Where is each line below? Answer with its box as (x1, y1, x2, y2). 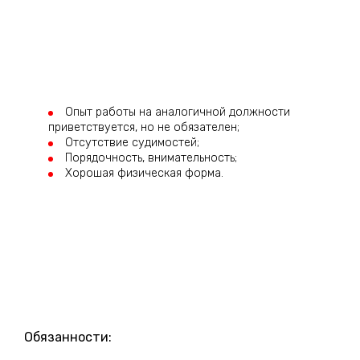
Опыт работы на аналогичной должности (65, 104, 290, 119)
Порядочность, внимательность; (65, 150, 237, 165)
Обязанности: (24, 329, 112, 346)
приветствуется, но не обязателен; (48, 120, 239, 134)
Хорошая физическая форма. (65, 166, 223, 180)
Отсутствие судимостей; (65, 135, 199, 149)
